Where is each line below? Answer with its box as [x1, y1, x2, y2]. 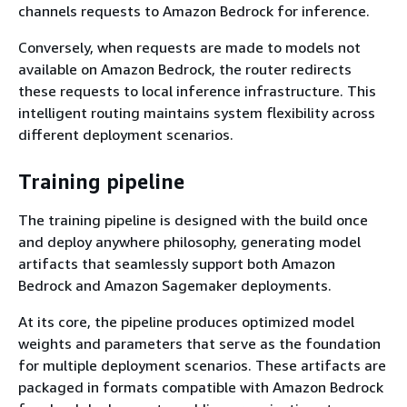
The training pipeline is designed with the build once [18, 210, 368, 229]
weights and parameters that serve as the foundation [18, 333, 381, 352]
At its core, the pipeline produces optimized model [18, 312, 354, 331]
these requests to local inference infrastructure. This [18, 81, 376, 100]
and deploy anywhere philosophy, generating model [18, 232, 361, 251]
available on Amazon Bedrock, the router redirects [18, 59, 352, 78]
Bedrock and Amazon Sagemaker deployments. [18, 275, 332, 294]
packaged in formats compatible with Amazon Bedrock [18, 377, 383, 396]
